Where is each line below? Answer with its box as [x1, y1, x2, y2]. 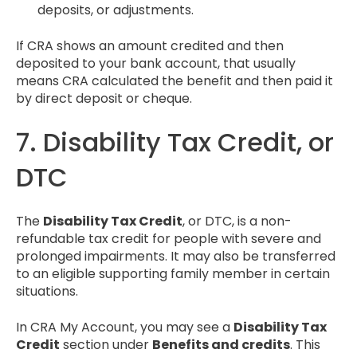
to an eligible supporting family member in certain [16, 265, 330, 284]
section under [60, 335, 152, 354]
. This [290, 335, 320, 354]
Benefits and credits [152, 335, 290, 354]
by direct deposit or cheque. [16, 88, 192, 108]
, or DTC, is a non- [182, 212, 292, 231]
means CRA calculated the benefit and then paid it [16, 71, 333, 90]
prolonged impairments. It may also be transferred [16, 247, 335, 266]
